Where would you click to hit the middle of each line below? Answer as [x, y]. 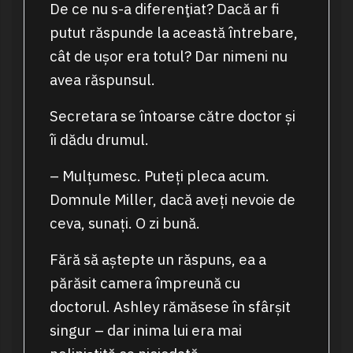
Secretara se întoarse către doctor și [172, 116]
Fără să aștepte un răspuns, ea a [158, 260]
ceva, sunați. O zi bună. [124, 223]
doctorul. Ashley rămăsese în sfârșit [170, 307]
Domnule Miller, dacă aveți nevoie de [172, 200]
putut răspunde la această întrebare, [173, 33]
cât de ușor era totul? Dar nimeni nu [168, 56]
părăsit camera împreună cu [145, 283]
